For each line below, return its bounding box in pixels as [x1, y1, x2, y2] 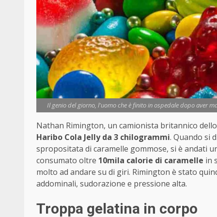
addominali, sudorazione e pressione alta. [36, 178, 187, 189]
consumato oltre [36, 155, 98, 166]
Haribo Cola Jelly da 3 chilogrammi [36, 132, 170, 143]
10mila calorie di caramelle [98, 155, 205, 166]
